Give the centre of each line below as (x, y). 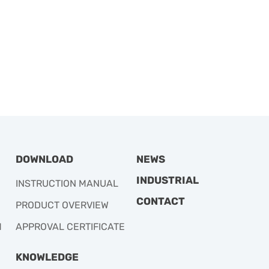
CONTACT (161, 201)
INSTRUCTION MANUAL (67, 183)
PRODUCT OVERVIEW (62, 205)
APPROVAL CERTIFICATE (70, 226)
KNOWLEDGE (47, 257)
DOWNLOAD (44, 159)
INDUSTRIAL (168, 180)
